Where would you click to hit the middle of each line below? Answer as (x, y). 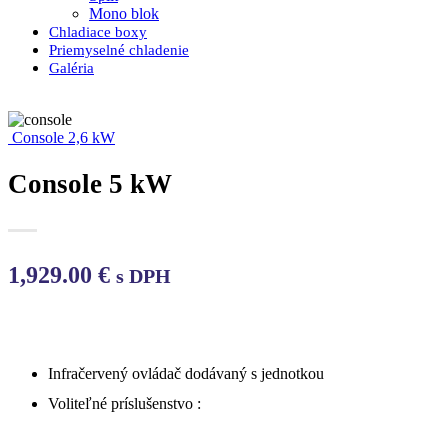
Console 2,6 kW (63, 137)
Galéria (71, 67)
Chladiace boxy (98, 31)
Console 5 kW (90, 184)
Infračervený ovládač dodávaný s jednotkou (186, 373)
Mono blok (124, 13)
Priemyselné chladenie (119, 49)
